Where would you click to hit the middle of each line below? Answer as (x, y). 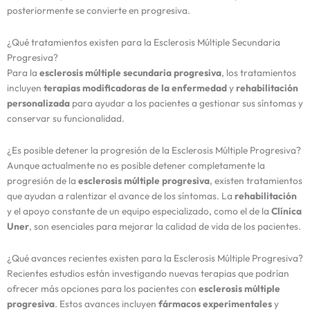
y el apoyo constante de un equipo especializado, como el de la (139, 211)
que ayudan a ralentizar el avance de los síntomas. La (121, 195)
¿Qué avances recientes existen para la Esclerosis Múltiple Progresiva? (155, 258)
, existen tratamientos (256, 180)
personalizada (38, 103)
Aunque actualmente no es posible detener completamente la (136, 165)
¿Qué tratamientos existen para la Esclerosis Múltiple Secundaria (144, 42)
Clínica (286, 211)
